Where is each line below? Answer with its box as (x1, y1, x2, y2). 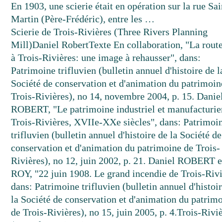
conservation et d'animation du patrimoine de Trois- (11, 142, 221, 153)
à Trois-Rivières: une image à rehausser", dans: (11, 52, 201, 63)
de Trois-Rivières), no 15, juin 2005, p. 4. (11, 207, 177, 218)
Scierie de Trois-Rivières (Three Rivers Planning (11, 26, 208, 37)
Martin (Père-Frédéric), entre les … (11, 13, 155, 24)
